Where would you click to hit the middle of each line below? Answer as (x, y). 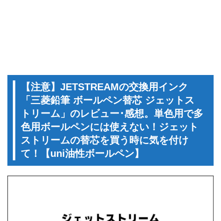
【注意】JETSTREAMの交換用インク (104, 87)
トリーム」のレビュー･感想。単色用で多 (112, 113)
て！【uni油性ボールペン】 (82, 153)
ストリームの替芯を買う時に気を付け (105, 140)
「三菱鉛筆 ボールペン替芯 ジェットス (108, 100)
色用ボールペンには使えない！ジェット (110, 127)
